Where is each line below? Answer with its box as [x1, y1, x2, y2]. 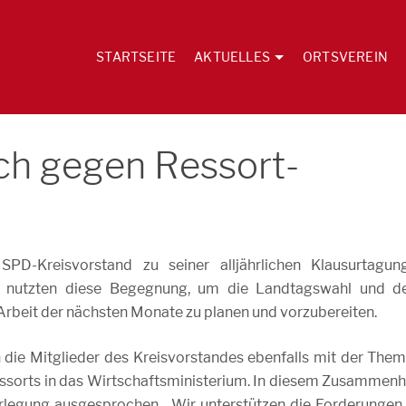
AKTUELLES [194, 49, 270, 64]
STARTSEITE [96, 49, 177, 64]
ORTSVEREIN [302, 49, 388, 64]
